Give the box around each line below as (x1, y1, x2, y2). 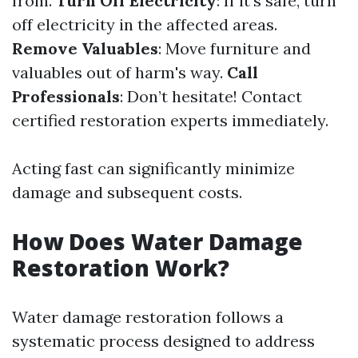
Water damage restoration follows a (12, 306, 284, 327)
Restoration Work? (12, 252, 229, 283)
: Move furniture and (158, 38, 311, 58)
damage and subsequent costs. (12, 181, 242, 202)
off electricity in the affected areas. (12, 14, 277, 34)
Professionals (12, 86, 120, 106)
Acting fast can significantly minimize (12, 157, 295, 178)
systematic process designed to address (12, 330, 315, 351)
